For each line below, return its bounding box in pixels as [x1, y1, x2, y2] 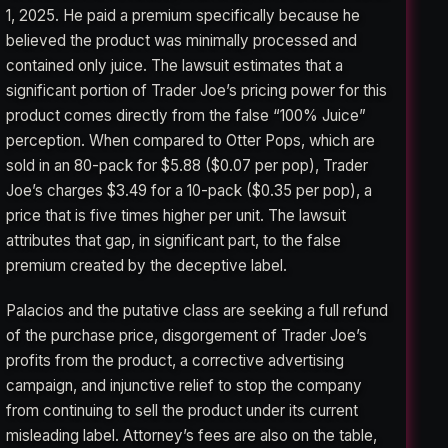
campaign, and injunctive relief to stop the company [6, 375, 363, 395]
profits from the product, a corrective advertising [6, 350, 345, 370]
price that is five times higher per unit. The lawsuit [6, 205, 347, 225]
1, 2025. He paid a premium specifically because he [6, 5, 361, 25]
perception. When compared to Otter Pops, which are [6, 130, 376, 150]
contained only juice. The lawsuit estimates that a [6, 55, 344, 75]
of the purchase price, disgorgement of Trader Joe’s [6, 325, 368, 345]
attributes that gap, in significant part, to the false [6, 230, 342, 250]
